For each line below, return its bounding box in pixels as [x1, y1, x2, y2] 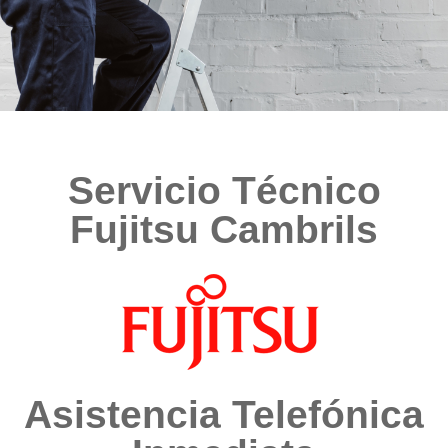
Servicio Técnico [67, 168, 381, 212]
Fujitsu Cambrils [70, 207, 378, 251]
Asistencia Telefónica [24, 392, 424, 436]
